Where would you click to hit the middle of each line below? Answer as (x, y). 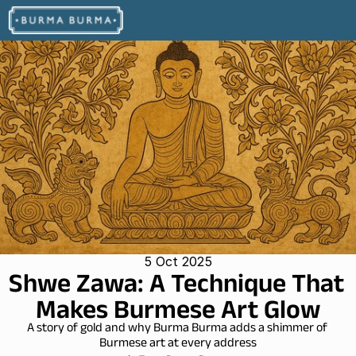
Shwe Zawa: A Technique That (177, 282)
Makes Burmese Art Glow (178, 309)
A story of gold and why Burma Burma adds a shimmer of (177, 329)
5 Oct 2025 (178, 261)
